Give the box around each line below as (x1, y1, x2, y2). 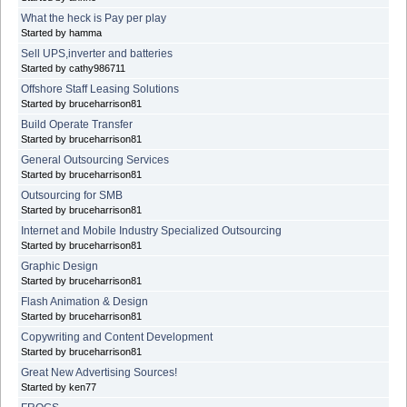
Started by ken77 (21, 381, 96, 392)
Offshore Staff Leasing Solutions (21, 82, 179, 95)
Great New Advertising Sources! (21, 365, 177, 379)
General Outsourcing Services (21, 153, 169, 166)
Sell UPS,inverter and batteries (21, 46, 173, 60)
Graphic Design (21, 259, 98, 273)
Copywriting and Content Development (21, 330, 213, 343)
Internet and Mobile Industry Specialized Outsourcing (21, 223, 282, 237)
